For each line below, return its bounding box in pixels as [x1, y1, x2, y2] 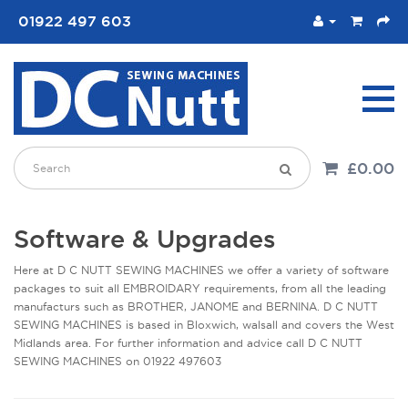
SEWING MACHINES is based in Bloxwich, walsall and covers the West [14, 319, 394, 331]
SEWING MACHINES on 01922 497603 [14, 355, 229, 367]
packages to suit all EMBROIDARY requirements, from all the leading [14, 282, 386, 294]
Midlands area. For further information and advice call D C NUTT [14, 337, 362, 349]
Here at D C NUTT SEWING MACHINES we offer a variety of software [14, 264, 389, 276]
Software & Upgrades [14, 225, 276, 252]
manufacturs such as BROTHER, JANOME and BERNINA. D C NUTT [14, 301, 378, 312]
